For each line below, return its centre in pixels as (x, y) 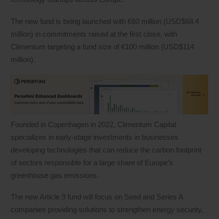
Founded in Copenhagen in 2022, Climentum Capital (94, 124)
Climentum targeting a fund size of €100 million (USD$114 (103, 46)
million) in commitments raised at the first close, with (94, 34)
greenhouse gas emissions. (55, 175)
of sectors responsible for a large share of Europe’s (92, 162)
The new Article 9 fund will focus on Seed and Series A (97, 197)
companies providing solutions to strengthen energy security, (107, 209)
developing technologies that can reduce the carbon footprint (106, 150)
